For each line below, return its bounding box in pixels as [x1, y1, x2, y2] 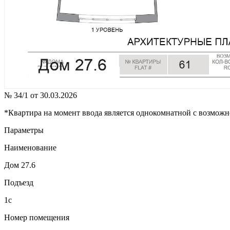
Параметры [4, 126, 44, 135]
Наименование [4, 143, 56, 152]
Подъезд [4, 178, 33, 187]
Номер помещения [4, 213, 69, 222]
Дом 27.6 [4, 161, 35, 170]
